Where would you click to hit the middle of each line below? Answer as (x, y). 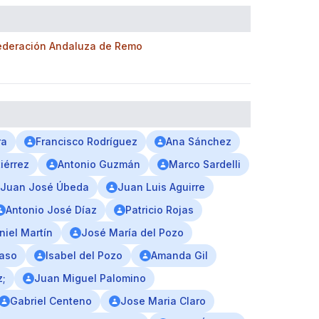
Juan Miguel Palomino (90, 278)
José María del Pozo (132, 232)
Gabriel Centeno (51, 301)
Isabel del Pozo (84, 255)
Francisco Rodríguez (87, 141)
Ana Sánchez (199, 141)
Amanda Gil (179, 255)
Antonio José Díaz (51, 210)
